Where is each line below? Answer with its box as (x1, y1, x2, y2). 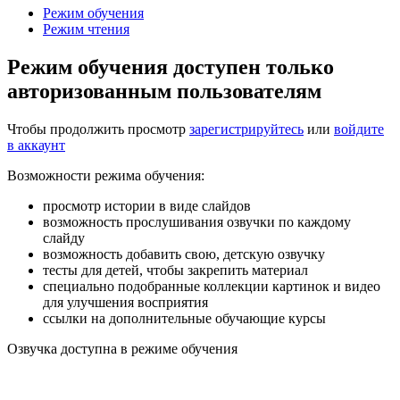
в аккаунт (7, 137, 65, 153)
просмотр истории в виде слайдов (43, 197, 251, 213)
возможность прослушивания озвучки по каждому (43, 213, 351, 229)
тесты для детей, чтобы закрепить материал (43, 262, 308, 278)
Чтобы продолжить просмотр (7, 121, 189, 137)
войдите (334, 121, 384, 137)
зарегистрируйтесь (189, 121, 304, 137)
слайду (43, 229, 85, 246)
